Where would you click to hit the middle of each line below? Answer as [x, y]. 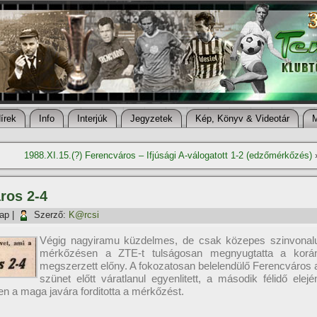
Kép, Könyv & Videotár [242, 119]
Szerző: [50, 215]
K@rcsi [84, 215]
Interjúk [92, 119]
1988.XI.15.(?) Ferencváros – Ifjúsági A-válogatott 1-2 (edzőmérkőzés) [168, 155]
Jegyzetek [151, 119]
